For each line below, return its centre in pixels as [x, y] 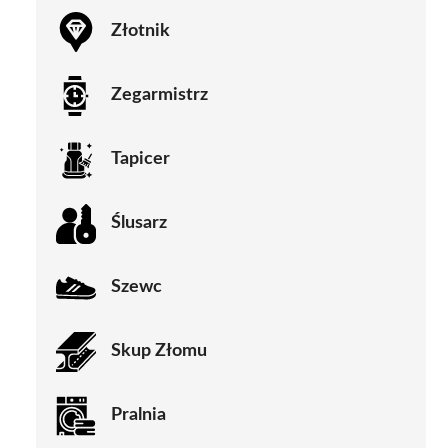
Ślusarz [139, 223]
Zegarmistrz [159, 95]
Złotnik [140, 31]
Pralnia [138, 415]
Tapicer [140, 159]
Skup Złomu [159, 351]
